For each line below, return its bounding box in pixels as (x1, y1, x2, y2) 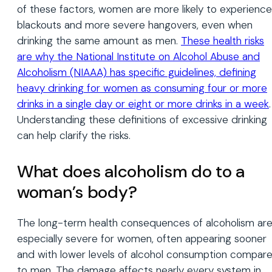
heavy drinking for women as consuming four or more (17, 81, 267, 95)
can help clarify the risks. (17, 128, 131, 142)
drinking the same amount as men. (17, 33, 181, 47)
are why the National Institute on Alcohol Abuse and (17, 49, 260, 63)
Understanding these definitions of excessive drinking (17, 112, 267, 126)
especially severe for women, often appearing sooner (17, 231, 267, 245)
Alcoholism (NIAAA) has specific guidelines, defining (17, 65, 256, 79)
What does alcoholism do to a (17, 160, 245, 183)
